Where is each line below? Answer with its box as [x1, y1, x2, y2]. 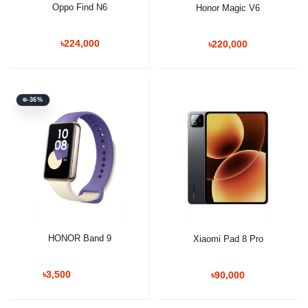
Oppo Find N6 [52, 1, 107, 12]
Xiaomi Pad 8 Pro [192, 233, 263, 244]
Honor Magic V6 [196, 2, 260, 13]
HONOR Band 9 [48, 232, 111, 243]
